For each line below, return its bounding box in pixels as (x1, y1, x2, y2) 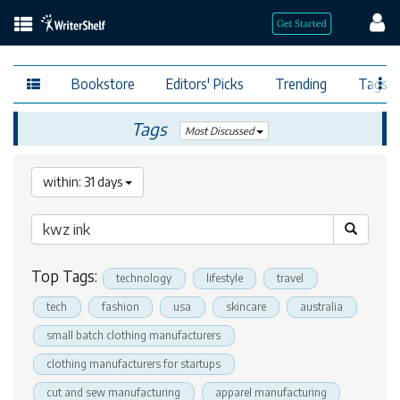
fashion (101, 300, 139, 313)
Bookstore (71, 74, 135, 92)
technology (116, 271, 172, 285)
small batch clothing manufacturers (46, 329, 221, 342)
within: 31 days (43, 174, 125, 189)
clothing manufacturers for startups (46, 357, 221, 371)
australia (300, 300, 344, 313)
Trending (275, 74, 327, 92)
